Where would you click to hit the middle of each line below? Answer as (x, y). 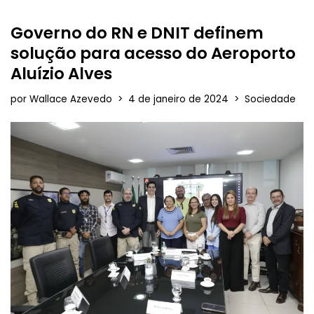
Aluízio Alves (61, 74)
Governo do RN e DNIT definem (137, 33)
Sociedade (270, 99)
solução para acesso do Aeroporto (153, 53)
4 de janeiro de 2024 (178, 99)
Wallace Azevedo (71, 99)
